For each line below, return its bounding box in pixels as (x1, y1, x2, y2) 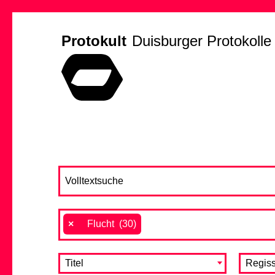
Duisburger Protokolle (132, 33, 271, 49)
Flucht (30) (80, 218, 136, 229)
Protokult (61, 33, 126, 49)
